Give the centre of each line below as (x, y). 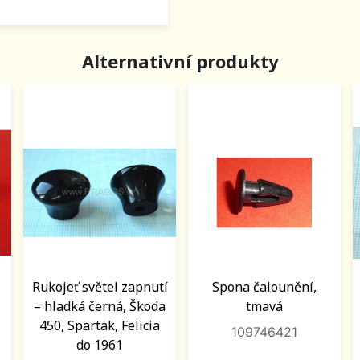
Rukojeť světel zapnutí (100, 287)
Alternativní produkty (180, 61)
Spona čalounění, (264, 287)
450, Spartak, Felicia (100, 326)
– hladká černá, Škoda (100, 307)
